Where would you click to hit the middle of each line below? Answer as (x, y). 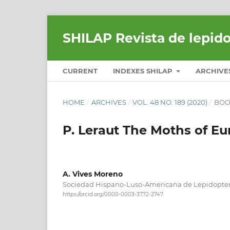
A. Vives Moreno (93, 174)
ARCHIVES (109, 102)
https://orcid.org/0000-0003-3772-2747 (113, 195)
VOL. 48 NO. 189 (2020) (170, 102)
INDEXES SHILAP (144, 71)
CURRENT (80, 71)
